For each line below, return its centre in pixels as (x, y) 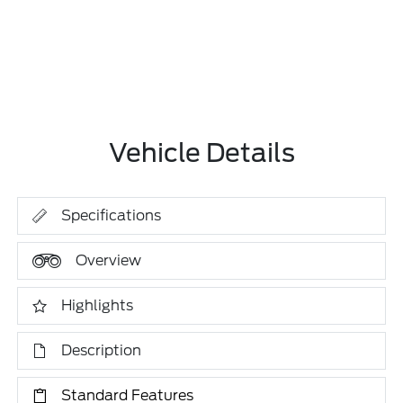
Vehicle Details (201, 153)
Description (102, 350)
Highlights (98, 305)
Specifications (112, 215)
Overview (109, 260)
